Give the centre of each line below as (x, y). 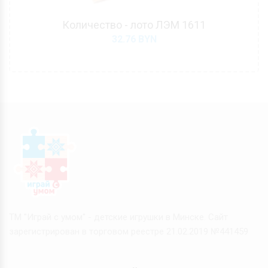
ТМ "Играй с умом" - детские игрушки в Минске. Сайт (118, 217)
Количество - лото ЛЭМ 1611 (134, 25)
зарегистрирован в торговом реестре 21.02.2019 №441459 (129, 231)
